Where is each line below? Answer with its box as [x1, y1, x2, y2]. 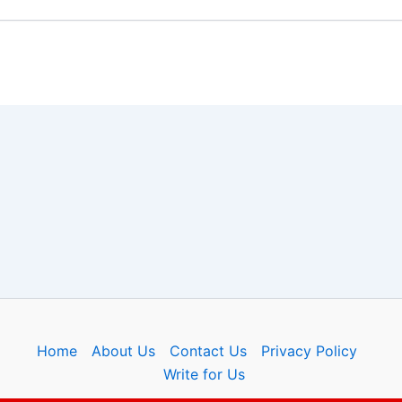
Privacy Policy [261, 342, 358, 360]
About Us [92, 342, 156, 360]
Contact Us [170, 342, 248, 360]
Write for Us [163, 365, 246, 383]
